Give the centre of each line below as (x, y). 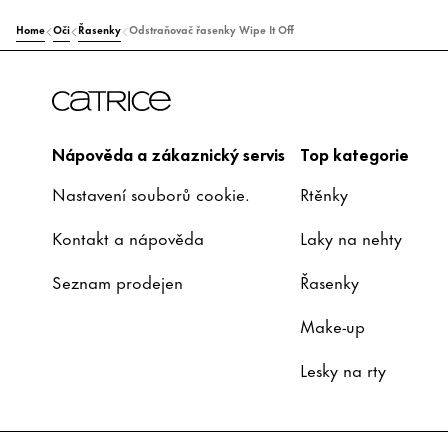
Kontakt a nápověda (128, 237)
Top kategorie (354, 153)
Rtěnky (324, 193)
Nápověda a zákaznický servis (168, 153)
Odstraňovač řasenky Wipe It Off (211, 28)
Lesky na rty (343, 369)
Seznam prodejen (117, 281)
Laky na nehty (351, 237)
